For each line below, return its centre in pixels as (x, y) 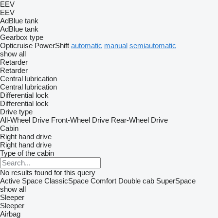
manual (116, 45)
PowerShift (52, 45)
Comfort (103, 181)
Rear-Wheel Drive (139, 120)
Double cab (136, 181)
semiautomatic (153, 45)
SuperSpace (176, 181)
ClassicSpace (66, 181)
